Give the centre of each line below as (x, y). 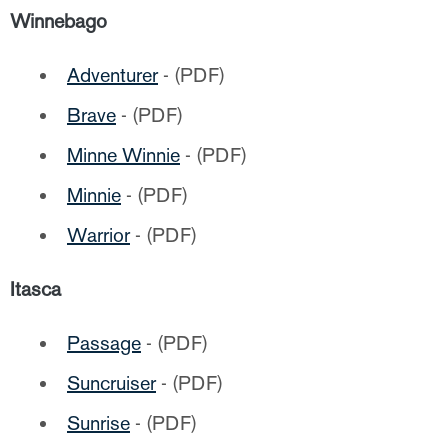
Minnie (94, 195)
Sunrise (98, 423)
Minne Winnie (123, 155)
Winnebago (58, 21)
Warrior (98, 235)
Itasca (35, 289)
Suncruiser (111, 383)
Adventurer (112, 75)
